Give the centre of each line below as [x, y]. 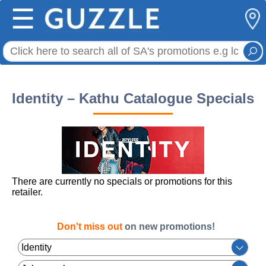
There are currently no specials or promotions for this [122, 181]
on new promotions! [169, 227]
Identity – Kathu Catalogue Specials [133, 98]
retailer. [27, 192]
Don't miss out [90, 227]
